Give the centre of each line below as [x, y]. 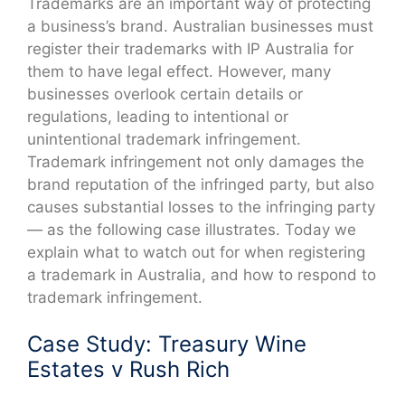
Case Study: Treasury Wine [167, 344]
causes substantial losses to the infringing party [201, 207]
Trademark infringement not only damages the [196, 161]
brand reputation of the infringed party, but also [201, 184]
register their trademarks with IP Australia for [190, 48]
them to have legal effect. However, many [179, 71]
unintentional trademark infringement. [164, 139]
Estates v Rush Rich [128, 370]
